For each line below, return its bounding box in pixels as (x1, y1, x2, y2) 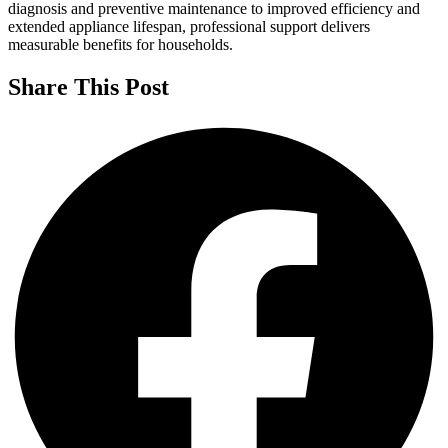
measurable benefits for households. (8, 36, 233, 54)
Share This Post (8, 74, 169, 101)
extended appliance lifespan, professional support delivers (8, 18, 370, 36)
